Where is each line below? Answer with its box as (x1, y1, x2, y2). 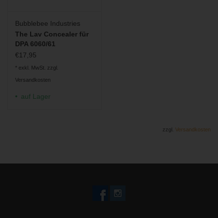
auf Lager (21, 91, 51, 101)
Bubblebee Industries (15, 18, 80, 28)
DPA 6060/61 (15, 39, 55, 49)
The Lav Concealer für (15, 29, 89, 39)
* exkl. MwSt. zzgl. (15, 64, 58, 72)
